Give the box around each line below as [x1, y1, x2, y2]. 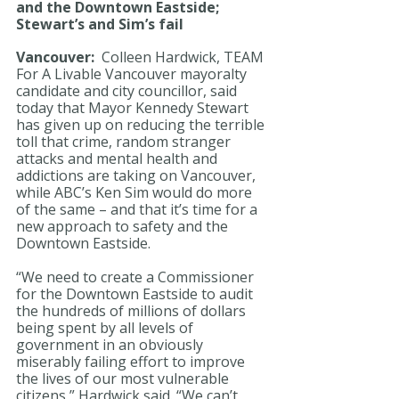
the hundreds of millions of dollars [16, 300, 249, 321]
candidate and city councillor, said [16, 81, 240, 102]
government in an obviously [16, 334, 207, 354]
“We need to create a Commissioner [16, 266, 257, 287]
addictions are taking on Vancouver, [16, 166, 259, 186]
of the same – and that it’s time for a [16, 199, 261, 220]
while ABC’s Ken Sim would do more [16, 183, 256, 203]
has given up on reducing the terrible [16, 115, 268, 135]
